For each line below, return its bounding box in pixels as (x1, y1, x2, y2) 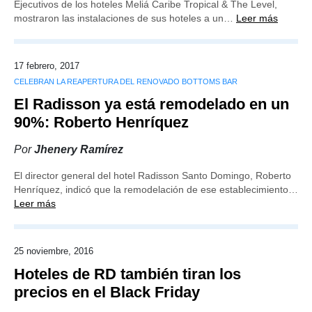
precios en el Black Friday (14, 283, 200, 301)
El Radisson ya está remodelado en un (14, 95, 289, 113)
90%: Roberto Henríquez (14, 114, 189, 131)
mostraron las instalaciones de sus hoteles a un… (14, 13, 236, 24)
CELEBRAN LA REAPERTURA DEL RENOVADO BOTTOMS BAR (14, 77, 237, 86)
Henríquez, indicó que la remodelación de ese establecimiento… (14, 184, 298, 195)
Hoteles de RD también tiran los (14, 265, 241, 283)
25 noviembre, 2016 (14, 246, 93, 256)
